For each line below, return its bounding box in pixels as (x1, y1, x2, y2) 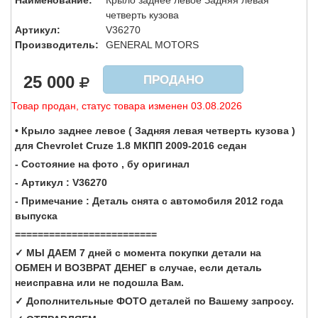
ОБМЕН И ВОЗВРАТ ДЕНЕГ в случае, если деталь (15, 261, 262, 273)
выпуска (15, 209, 57, 221)
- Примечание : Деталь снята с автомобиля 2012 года (15, 194, 283, 207)
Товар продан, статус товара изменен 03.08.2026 (11, 100, 242, 112)
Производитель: (15, 39, 99, 51)
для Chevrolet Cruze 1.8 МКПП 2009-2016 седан (15, 139, 246, 151)
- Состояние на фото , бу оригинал (15, 158, 190, 170)
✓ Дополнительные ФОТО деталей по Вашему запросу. (15, 295, 294, 307)
